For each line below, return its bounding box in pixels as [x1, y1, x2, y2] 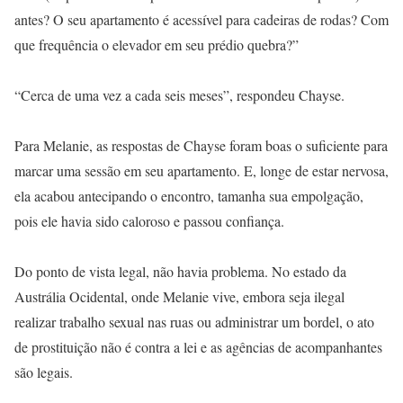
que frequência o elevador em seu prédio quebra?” [14, 35, 299, 54]
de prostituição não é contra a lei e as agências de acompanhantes [14, 337, 382, 356]
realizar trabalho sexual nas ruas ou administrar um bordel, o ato [14, 312, 374, 331]
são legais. [14, 363, 73, 381]
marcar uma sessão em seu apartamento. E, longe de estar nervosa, [14, 161, 389, 180]
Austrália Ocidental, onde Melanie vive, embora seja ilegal [14, 287, 345, 306]
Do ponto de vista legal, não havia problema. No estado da [14, 262, 346, 281]
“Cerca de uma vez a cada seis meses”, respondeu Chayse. [14, 85, 345, 104]
